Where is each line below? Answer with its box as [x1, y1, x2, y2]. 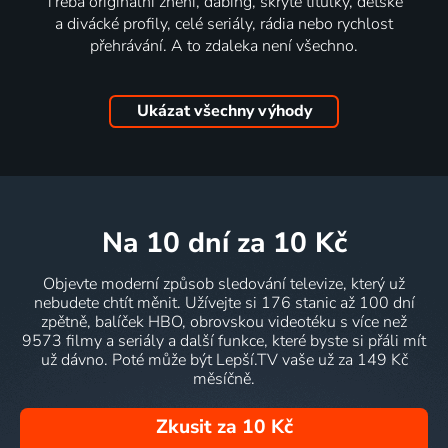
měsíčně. [193, 367, 255, 390]
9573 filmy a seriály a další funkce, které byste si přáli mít [22, 329, 426, 352]
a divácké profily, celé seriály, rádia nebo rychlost [55, 12, 393, 35]
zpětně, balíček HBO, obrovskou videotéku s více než [41, 310, 407, 333]
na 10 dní [122, 223, 229, 262]
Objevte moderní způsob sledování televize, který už [43, 272, 405, 295]
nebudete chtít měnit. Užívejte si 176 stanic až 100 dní [33, 291, 415, 314]
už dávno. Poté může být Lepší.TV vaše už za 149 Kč [40, 348, 408, 371]
